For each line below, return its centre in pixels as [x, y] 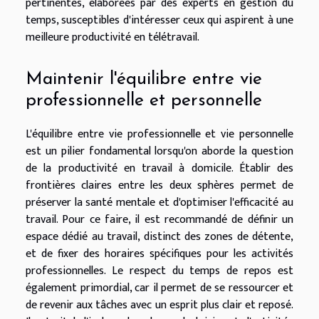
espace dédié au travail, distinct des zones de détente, [159, 236]
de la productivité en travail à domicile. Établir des [159, 168]
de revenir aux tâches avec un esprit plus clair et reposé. [159, 305]
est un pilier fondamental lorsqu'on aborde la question [159, 151]
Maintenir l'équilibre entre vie [144, 79]
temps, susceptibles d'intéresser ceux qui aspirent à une [159, 21]
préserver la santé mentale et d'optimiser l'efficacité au [159, 202]
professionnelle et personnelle [144, 100]
